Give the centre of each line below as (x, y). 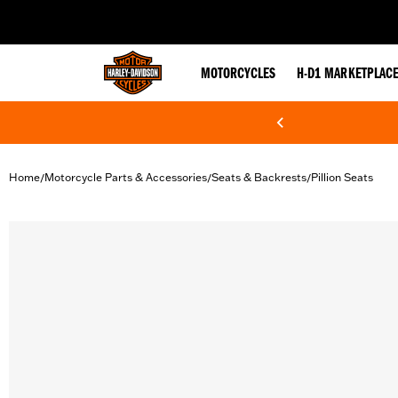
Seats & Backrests (259, 177)
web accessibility (152, 14)
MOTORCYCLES (238, 75)
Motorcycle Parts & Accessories (126, 177)
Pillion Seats (342, 177)
